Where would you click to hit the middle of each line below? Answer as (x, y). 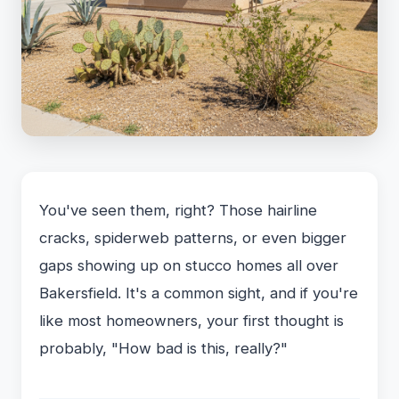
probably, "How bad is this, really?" (163, 348)
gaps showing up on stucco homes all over (189, 265)
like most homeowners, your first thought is (191, 321)
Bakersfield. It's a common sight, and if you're (199, 293)
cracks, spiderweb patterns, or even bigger (193, 238)
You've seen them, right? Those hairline (178, 210)
